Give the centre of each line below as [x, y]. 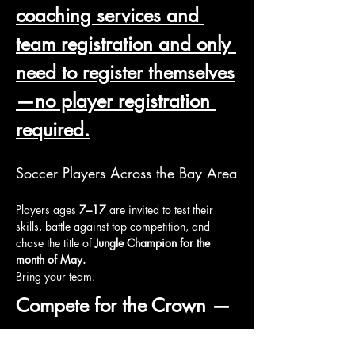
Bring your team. [55, 276]
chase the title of [55, 243]
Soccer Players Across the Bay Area [126, 173]
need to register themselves [125, 73]
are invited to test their [161, 210]
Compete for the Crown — [126, 305]
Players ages [48, 210]
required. [53, 130]
